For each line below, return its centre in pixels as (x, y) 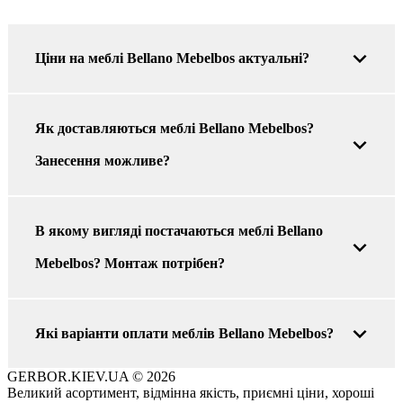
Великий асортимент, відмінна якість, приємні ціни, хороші (191, 392)
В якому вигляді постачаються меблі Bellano (179, 230)
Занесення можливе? (103, 160)
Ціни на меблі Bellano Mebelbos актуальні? (172, 58)
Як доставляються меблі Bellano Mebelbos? (175, 128)
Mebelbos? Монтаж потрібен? (130, 263)
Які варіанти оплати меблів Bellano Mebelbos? (184, 333)
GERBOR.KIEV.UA (70, 376)
